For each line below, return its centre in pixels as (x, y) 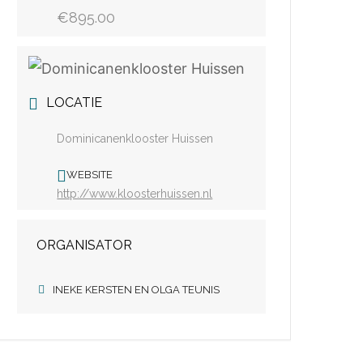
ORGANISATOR (85, 245)
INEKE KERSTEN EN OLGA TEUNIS (137, 290)
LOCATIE (75, 102)
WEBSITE (90, 175)
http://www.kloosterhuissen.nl (135, 194)
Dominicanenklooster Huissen (135, 139)
